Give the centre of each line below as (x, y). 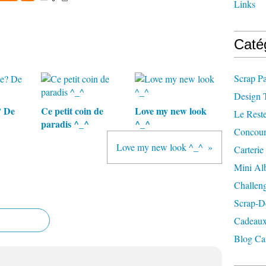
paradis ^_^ (65, 124)
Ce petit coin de (72, 111)
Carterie (249, 149)
